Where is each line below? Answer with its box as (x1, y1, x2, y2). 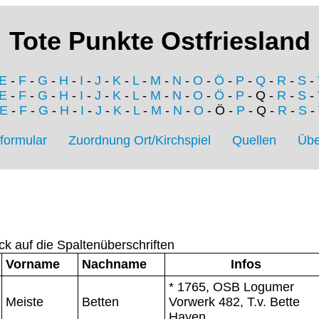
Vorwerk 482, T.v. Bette (169, 294, 300, 309)
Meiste (6, 294, 43, 309)
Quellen (232, 133, 276, 148)
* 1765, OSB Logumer (169, 279, 294, 294)
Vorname (6, 256, 60, 271)
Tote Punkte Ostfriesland (9, 26, 310, 56)
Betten (82, 294, 119, 309)
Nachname (82, 256, 147, 271)
